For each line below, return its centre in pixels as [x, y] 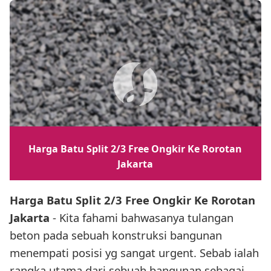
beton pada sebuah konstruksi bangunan [116, 235]
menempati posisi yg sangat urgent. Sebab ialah [134, 253]
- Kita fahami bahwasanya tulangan [142, 218]
